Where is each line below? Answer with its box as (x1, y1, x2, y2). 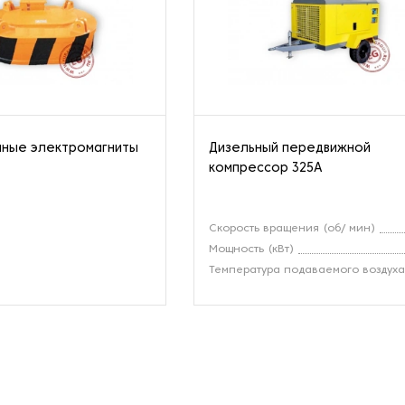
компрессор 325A (209, 162, 324, 174)
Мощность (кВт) (209, 243, 295, 255)
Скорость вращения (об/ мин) (209, 222, 376, 234)
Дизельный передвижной (209, 142, 372, 155)
